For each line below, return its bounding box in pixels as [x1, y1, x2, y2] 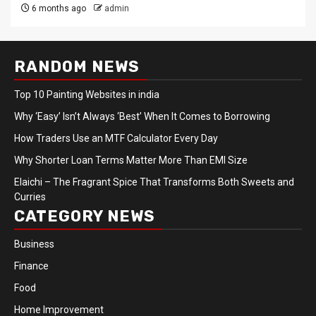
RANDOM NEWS [14, 57, 140, 77]
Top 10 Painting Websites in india [14, 89, 159, 101]
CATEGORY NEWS [14, 207, 155, 226]
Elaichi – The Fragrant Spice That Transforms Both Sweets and [14, 176, 294, 188]
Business [14, 238, 54, 250]
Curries [14, 191, 46, 203]
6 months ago [30, 4, 86, 14]
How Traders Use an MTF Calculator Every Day [14, 133, 218, 145]
